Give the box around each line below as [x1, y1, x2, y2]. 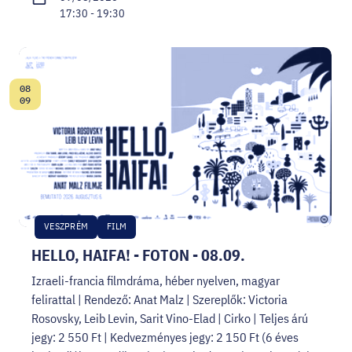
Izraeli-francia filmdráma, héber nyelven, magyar [31, 273, 280, 289]
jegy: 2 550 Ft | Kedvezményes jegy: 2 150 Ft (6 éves [31, 329, 299, 346]
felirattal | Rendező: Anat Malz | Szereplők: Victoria [31, 291, 288, 308]
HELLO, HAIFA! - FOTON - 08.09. [31, 244, 245, 266]
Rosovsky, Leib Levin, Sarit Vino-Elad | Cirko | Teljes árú [31, 310, 308, 327]
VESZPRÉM [44, 220, 88, 233]
